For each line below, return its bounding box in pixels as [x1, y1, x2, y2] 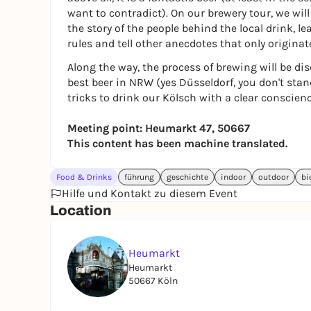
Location [50, 203, 112, 218]
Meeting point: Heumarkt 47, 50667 [67, 121, 250, 135]
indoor [221, 172, 246, 182]
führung [124, 172, 154, 182]
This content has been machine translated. [67, 137, 287, 150]
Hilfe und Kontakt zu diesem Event [62, 187, 237, 200]
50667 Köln [128, 275, 178, 287]
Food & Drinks [56, 172, 112, 182]
